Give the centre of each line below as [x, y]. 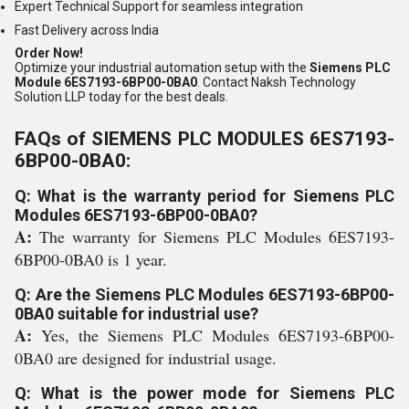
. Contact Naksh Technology [277, 83]
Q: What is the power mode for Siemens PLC [204, 393]
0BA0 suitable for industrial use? [136, 313]
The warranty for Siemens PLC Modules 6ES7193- [217, 236]
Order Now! [49, 53]
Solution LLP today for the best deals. [121, 97]
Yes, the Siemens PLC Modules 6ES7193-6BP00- [218, 335]
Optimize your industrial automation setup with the [162, 68]
